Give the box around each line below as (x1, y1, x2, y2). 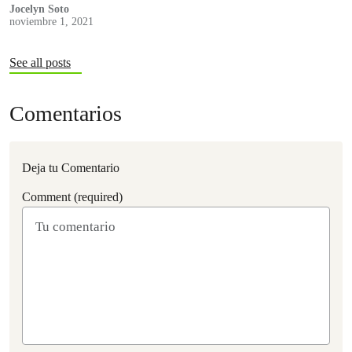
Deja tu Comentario (22, 161, 119, 175)
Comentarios (9, 101, 122, 126)
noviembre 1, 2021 (9, 16, 93, 28)
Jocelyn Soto (9, 3, 69, 16)
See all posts (9, 56, 71, 70)
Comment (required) (22, 190, 123, 204)
